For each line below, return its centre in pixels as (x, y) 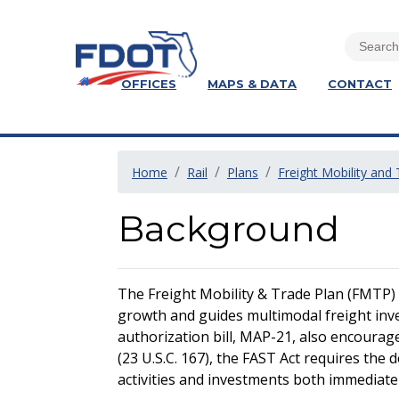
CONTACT (360, 84)
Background (228, 228)
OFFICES (149, 84)
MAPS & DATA (252, 84)
